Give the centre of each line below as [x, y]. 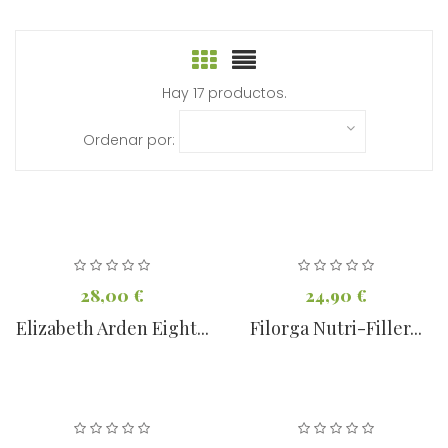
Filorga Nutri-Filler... [336, 328]
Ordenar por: [128, 140]
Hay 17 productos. [224, 93]
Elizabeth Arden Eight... [112, 328]
